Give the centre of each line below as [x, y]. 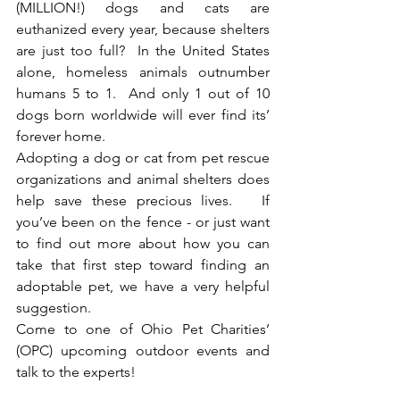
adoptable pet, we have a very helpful [143, 286]
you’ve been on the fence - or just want [143, 221]
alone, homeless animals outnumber [143, 71]
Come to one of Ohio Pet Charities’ [143, 329]
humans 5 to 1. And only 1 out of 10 [143, 93]
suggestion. [57, 307]
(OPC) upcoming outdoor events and [143, 350]
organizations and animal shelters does [143, 179]
